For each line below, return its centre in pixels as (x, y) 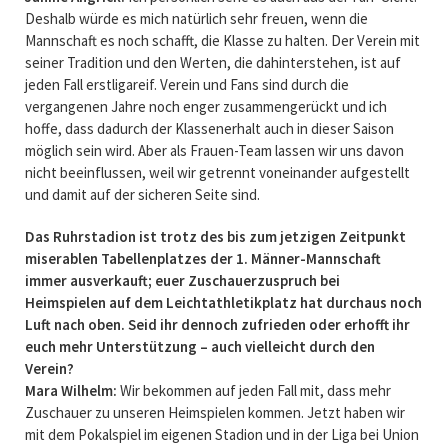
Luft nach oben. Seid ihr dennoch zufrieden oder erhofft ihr (217, 324)
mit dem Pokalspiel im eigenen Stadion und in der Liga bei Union (221, 434)
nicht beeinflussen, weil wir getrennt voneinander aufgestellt (217, 172)
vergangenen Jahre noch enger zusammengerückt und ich (205, 106)
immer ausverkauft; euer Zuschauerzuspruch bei (182, 280)
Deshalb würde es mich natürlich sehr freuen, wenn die (196, 18)
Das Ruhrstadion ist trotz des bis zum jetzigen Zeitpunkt (215, 236)
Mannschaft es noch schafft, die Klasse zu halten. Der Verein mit (222, 40)
